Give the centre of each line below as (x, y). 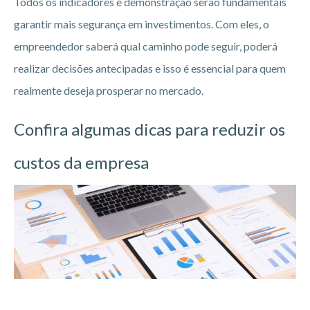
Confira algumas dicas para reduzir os (149, 129)
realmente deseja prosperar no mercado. (109, 90)
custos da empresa (81, 162)
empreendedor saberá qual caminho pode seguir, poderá (146, 46)
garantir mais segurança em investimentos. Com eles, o (142, 24)
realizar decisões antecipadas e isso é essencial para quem (150, 68)
